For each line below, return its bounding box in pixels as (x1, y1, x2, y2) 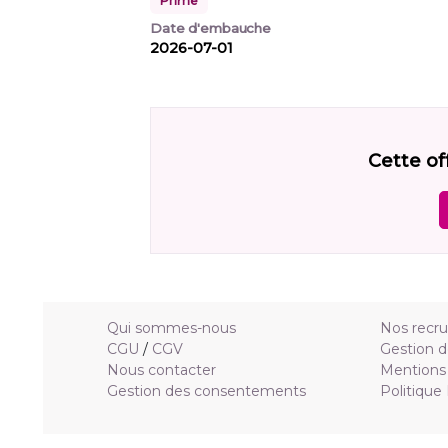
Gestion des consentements (107, 382, 306, 401)
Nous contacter (107, 361, 216, 380)
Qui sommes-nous (107, 319, 236, 338)
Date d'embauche (150, 20, 272, 37)
